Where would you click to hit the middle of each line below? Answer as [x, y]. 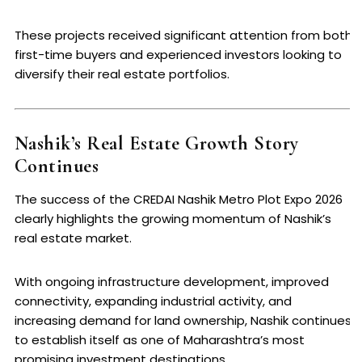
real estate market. [73, 238]
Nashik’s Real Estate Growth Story [157, 144]
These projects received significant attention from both [183, 36]
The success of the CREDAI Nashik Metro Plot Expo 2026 [179, 200]
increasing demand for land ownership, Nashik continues [183, 321]
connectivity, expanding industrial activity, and [153, 301]
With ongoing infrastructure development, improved [172, 282]
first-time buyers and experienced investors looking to [178, 55]
